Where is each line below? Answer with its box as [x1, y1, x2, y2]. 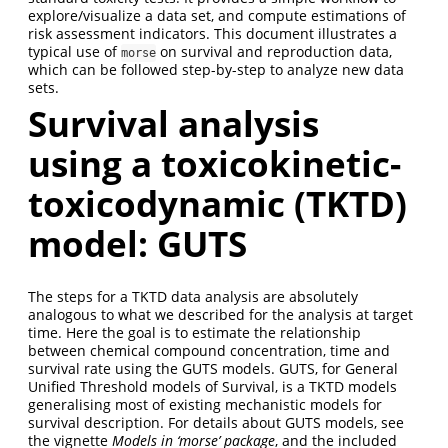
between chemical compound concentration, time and [28, 340, 390, 360]
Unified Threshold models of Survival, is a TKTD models [28, 376, 397, 396]
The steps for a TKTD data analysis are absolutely [28, 286, 358, 306]
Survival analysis [28, 100, 319, 148]
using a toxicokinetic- [28, 140, 401, 188]
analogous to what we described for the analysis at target [28, 304, 413, 324]
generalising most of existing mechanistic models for [28, 394, 382, 414]
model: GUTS [28, 220, 247, 268]
